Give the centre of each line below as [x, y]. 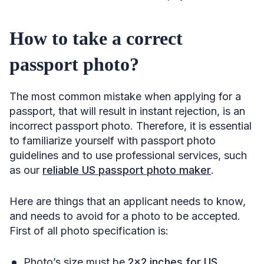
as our [26, 170]
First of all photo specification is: [90, 230]
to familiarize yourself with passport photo [113, 140]
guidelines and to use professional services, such [128, 155]
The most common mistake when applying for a [125, 96]
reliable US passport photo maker [127, 170]
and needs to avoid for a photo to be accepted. [125, 216]
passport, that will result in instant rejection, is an [127, 111]
